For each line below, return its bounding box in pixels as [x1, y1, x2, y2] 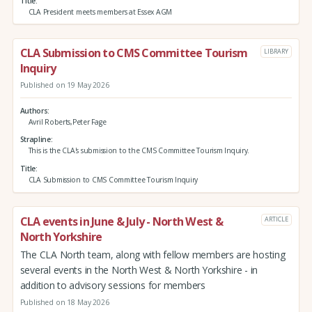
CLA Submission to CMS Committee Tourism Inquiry [28, 175, 198, 185]
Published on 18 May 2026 [19, 297, 109, 307]
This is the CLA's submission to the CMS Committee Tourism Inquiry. [28, 146, 250, 156]
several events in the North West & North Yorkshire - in [19, 263, 258, 276]
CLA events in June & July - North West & [19, 213, 223, 229]
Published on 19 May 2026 [19, 80, 109, 91]
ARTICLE [265, 214, 288, 224]
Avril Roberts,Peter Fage [28, 116, 107, 127]
